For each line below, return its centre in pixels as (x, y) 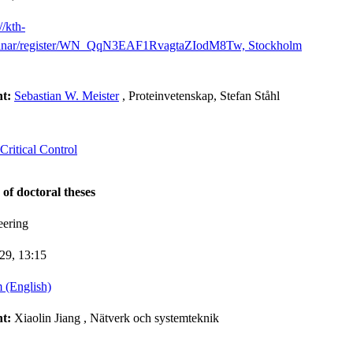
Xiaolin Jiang (47, 318)
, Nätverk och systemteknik (151, 318)
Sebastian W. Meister (67, 95)
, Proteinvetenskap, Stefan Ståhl (201, 95)
